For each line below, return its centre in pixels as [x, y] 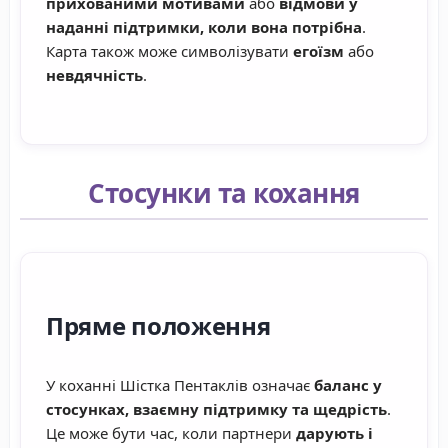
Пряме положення [158, 326]
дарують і [334, 433]
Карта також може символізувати [169, 51]
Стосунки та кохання [224, 193]
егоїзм [318, 51]
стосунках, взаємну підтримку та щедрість [216, 409]
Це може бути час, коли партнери [171, 433]
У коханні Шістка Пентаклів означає [180, 385]
